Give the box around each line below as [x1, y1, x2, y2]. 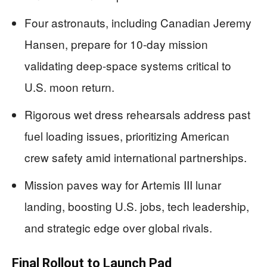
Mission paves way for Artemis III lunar [24, 176, 221, 193]
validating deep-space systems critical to [24, 57, 231, 73]
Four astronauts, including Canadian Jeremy [24, 14, 252, 30]
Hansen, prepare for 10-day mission [24, 36, 208, 52]
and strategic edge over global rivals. [24, 219, 212, 235]
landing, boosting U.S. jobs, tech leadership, [24, 198, 249, 214]
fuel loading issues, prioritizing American [24, 128, 229, 144]
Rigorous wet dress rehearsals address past [24, 106, 250, 122]
